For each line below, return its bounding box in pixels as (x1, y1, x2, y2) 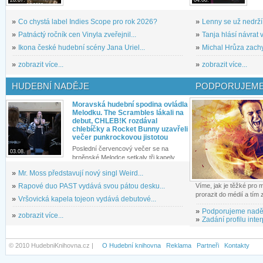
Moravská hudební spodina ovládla (72, 100, 188, 109)
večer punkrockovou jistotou (72, 133, 168, 141)
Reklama (166, 242, 191, 249)
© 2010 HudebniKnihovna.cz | (9, 242, 102, 249)
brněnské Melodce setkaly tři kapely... (72, 153, 180, 161)
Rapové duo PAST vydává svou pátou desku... (18, 181, 165, 190)
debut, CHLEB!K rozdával (72, 116, 157, 125)
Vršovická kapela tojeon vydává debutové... (18, 194, 156, 203)
